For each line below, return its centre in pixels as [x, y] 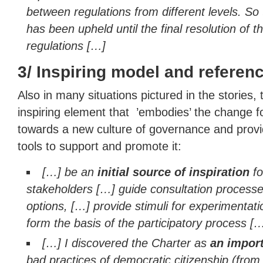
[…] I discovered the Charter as [127, 243]
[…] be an [68, 172]
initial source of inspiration [172, 172]
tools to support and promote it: [100, 146]
